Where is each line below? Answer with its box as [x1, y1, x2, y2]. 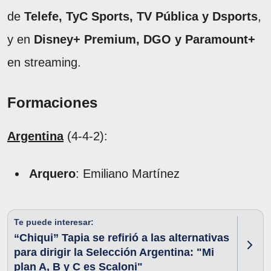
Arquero [29, 166, 76, 180]
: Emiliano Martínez [76, 166, 180, 180]
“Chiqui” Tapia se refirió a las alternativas [14, 231, 229, 244]
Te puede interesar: [14, 217, 94, 227]
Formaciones [7, 94, 97, 111]
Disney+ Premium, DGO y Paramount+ [34, 32, 255, 46]
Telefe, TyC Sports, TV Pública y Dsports [24, 9, 258, 23]
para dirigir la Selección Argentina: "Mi [14, 246, 214, 258]
